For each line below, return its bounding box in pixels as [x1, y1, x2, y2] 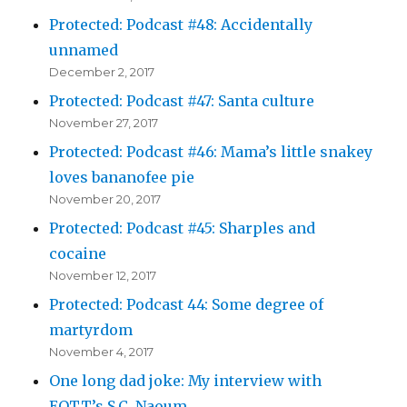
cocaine [49, 244, 107, 263]
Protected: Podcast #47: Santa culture [49, 92, 315, 111]
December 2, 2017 [49, 65, 155, 80]
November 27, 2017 [49, 115, 159, 131]
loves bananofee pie [49, 168, 195, 187]
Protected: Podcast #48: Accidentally [49, 15, 313, 35]
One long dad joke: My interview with [49, 372, 323, 391]
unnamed [49, 41, 119, 60]
